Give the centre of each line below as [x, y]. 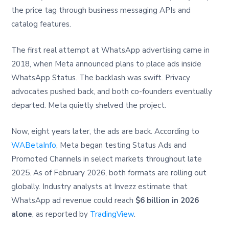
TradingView [112, 214]
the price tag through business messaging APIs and [101, 10]
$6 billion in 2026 [167, 201]
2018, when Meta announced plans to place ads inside [107, 64]
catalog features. [41, 24]
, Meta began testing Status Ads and [122, 145]
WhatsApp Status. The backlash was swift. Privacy [101, 78]
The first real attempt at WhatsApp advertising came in [111, 50]
